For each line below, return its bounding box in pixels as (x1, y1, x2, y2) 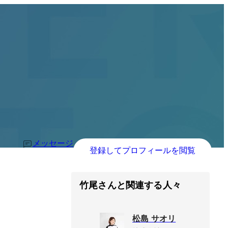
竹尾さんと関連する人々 (79, 179, 181, 192)
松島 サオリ (132, 213, 176, 225)
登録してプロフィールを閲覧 (90, 146, 195, 155)
